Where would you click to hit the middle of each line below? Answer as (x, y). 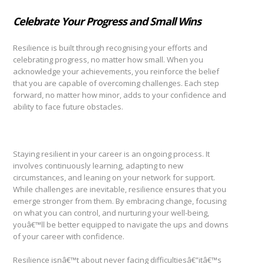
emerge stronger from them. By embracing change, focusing (120, 201)
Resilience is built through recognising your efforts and (110, 48)
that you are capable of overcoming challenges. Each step (116, 83)
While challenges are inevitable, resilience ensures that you (120, 189)
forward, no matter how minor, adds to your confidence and (120, 95)
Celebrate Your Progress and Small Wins (107, 21)
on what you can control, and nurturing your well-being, (111, 213)
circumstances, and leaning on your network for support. (114, 177)
